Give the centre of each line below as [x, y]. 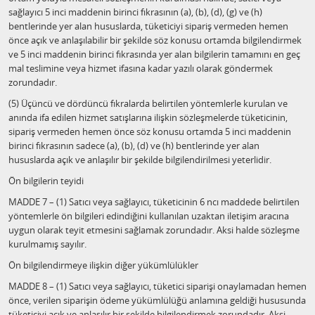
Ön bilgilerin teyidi [46, 181]
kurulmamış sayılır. [47, 244]
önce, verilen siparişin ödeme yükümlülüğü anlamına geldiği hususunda [157, 300]
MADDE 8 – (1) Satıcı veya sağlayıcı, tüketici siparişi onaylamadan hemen [157, 286]
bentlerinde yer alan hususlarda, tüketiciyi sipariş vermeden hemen [148, 26]
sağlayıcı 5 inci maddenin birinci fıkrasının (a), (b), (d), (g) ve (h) [135, 12]
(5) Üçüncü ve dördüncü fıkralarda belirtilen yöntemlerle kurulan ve [148, 103]
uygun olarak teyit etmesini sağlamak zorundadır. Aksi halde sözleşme [154, 230]
